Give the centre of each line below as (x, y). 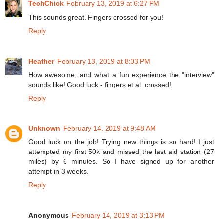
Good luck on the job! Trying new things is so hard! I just (121, 142)
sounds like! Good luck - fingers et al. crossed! (100, 84)
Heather (41, 61)
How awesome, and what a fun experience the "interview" (121, 75)
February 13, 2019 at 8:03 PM (104, 61)
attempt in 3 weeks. (58, 171)
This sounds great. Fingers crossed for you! (96, 17)
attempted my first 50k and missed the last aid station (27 (121, 152)
